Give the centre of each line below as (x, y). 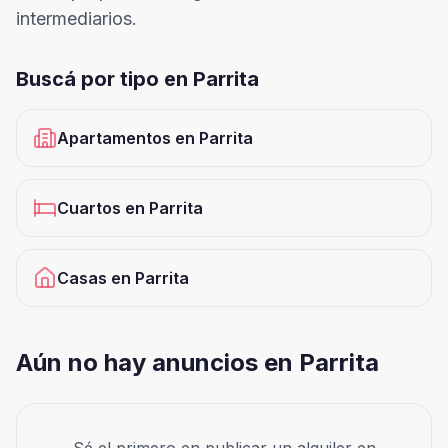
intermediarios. (76, 18)
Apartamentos (114, 138)
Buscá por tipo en (104, 79)
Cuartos (89, 208)
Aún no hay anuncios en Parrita (197, 362)
